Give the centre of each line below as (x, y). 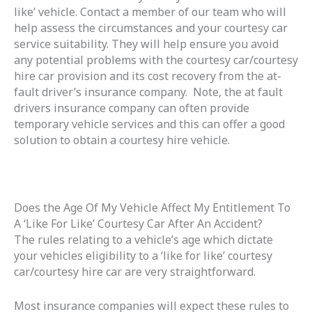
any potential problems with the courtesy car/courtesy (156, 60)
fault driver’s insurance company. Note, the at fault (148, 92)
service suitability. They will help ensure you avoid (146, 44)
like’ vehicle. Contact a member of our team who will (150, 12)
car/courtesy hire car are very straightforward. (136, 272)
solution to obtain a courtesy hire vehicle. (122, 140)
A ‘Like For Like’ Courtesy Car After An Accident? (138, 224)
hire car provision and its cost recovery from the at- (148, 76)
